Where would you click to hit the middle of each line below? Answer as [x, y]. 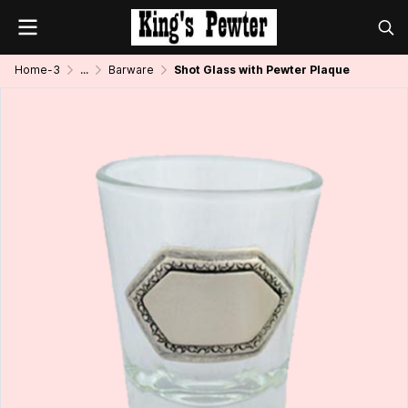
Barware [131, 70]
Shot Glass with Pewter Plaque [262, 70]
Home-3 [37, 70]
